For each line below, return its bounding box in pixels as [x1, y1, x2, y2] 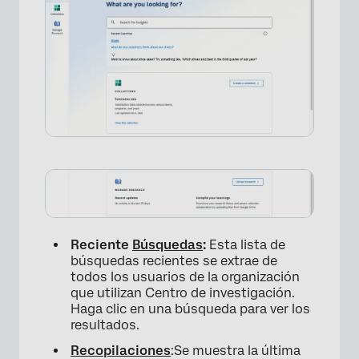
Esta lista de [206, 236, 285, 252]
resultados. [71, 317, 139, 333]
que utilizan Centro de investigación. [71, 284, 295, 301]
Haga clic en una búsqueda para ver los [71, 301, 310, 317]
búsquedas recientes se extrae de [71, 252, 277, 268]
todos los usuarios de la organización [71, 268, 300, 284]
